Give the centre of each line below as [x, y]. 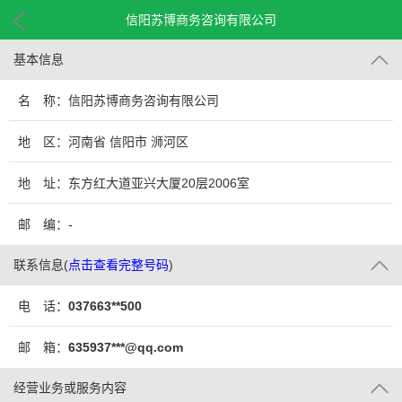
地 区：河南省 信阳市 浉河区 [103, 142]
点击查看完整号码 [118, 265]
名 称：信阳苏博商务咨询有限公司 [118, 100]
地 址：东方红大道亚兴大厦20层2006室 [134, 183]
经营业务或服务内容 [70, 388]
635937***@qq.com [126, 347]
